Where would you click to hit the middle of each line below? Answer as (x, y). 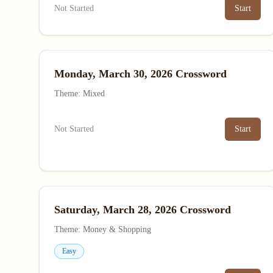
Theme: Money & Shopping (103, 229)
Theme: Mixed (80, 94)
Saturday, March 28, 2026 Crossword (143, 210)
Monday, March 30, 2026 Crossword (140, 74)
